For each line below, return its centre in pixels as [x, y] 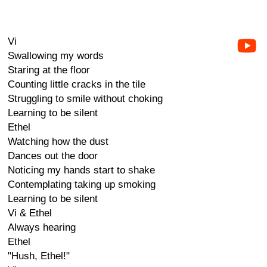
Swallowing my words [56, 56]
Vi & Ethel [30, 213]
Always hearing [42, 227]
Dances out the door [53, 156]
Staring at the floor [49, 70]
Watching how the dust [58, 142]
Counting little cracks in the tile [77, 84]
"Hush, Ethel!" [39, 256]
